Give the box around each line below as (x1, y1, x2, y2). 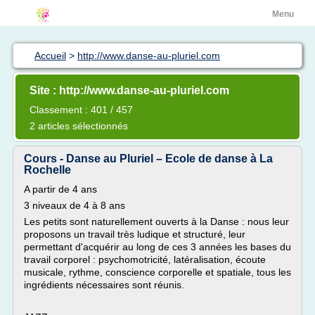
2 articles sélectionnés (30, 120, 128, 131)
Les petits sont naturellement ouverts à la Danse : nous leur (24, 216, 289, 227)
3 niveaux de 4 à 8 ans (24, 200, 125, 211)
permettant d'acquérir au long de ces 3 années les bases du (24, 241, 291, 252)
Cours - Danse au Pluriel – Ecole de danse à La (24, 153, 273, 165)
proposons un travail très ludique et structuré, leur (24, 229, 245, 240)
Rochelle (24, 164, 71, 176)
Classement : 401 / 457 (30, 104, 133, 115)
